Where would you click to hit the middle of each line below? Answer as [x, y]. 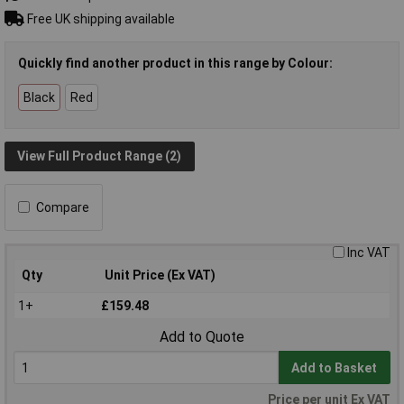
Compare [63, 207]
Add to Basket [335, 367]
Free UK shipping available [99, 18]
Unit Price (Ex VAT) [160, 275]
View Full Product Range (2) [100, 156]
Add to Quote [202, 336]
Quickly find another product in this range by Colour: [175, 63]
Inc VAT [369, 252]
